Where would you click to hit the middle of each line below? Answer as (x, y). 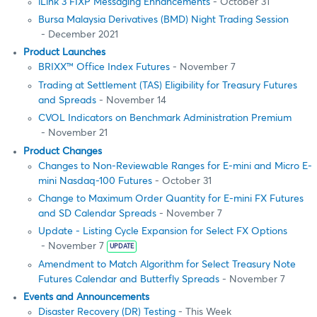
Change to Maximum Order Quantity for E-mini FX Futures (171, 198)
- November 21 (73, 133)
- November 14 (131, 100)
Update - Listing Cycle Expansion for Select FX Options (163, 232)
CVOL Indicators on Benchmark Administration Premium (165, 119)
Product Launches (64, 53)
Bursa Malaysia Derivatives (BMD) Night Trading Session (163, 20)
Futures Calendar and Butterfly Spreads (129, 279)
